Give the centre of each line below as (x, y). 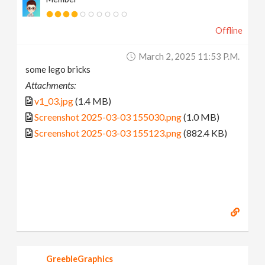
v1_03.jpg (54, 101)
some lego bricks (58, 69)
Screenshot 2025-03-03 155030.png (108, 117)
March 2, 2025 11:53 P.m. (189, 56)
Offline (229, 30)
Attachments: (51, 85)
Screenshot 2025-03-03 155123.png (108, 132)
